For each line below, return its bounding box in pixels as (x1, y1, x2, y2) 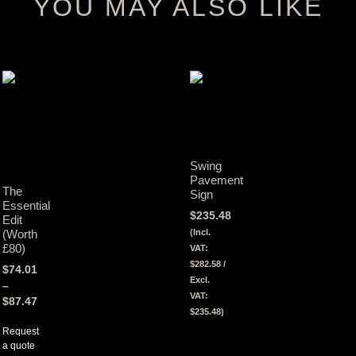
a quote (2, 340, 35, 352)
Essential (2, 199, 50, 213)
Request (2, 326, 39, 338)
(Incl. (190, 226, 211, 237)
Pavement (190, 173, 244, 188)
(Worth (2, 227, 37, 242)
